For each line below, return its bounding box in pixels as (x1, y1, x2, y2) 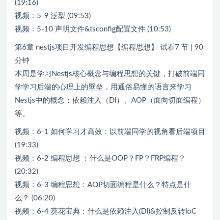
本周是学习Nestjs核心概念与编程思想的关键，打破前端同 (15, 70, 205, 78)
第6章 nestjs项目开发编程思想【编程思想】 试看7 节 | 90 (15, 43, 203, 51)
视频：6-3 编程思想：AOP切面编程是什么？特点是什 (15, 181, 191, 189)
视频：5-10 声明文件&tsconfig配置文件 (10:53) (15, 25, 171, 33)
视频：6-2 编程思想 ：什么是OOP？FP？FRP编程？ (15, 154, 186, 162)
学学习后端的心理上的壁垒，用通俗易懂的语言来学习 (15, 83, 192, 91)
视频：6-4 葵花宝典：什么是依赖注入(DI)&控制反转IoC (15, 207, 196, 215)
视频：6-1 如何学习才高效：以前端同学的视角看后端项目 (15, 128, 205, 136)
